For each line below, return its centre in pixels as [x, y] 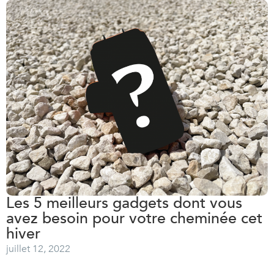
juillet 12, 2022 [38, 249]
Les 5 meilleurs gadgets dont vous [124, 203]
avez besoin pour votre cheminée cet [134, 218]
